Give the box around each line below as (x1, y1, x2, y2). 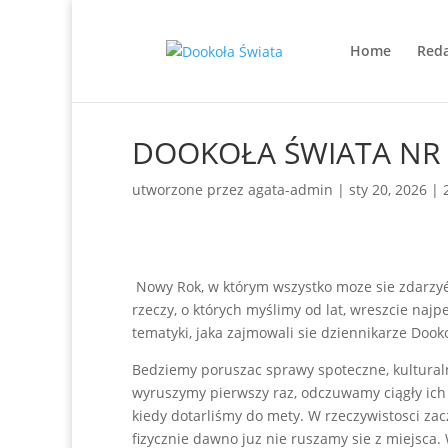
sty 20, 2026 (349, 180, 427, 199)
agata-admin (248, 180, 333, 199)
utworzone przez (132, 180, 248, 199)
